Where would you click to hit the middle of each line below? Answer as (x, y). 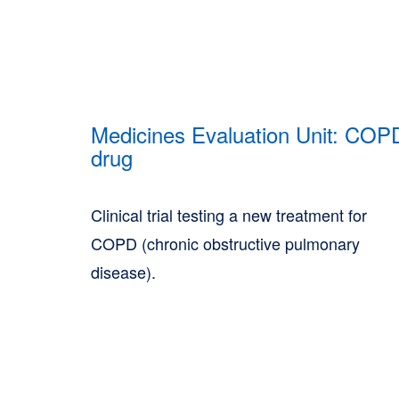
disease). (123, 272)
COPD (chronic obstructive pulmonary (225, 243)
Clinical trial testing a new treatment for (229, 215)
